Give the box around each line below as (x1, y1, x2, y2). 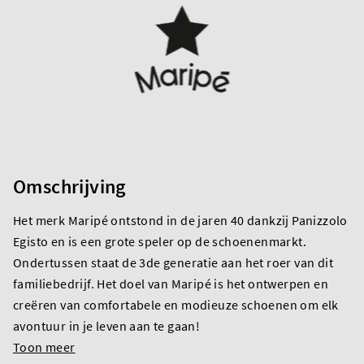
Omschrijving (13, 173, 126, 199)
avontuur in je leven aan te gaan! (13, 317, 201, 334)
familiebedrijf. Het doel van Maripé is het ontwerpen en (13, 275, 328, 292)
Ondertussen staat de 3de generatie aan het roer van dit (13, 253, 333, 271)
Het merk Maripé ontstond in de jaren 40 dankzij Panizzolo (13, 211, 348, 228)
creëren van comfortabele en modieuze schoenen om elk (13, 296, 339, 313)
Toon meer (13, 338, 76, 355)
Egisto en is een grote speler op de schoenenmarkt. (13, 232, 306, 249)
